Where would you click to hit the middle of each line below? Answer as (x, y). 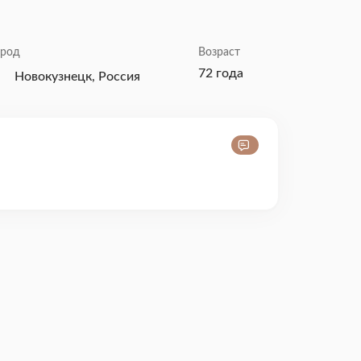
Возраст (220, 52)
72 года (221, 73)
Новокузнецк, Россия (77, 76)
